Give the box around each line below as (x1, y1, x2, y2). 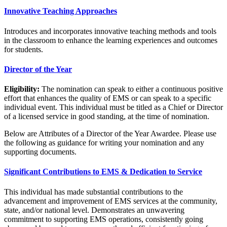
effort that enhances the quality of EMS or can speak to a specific (4, 94, 211, 103)
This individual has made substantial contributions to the (4, 187, 183, 196)
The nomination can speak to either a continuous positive (40, 85, 223, 94)
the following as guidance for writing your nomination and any (4, 138, 204, 147)
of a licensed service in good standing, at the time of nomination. (4, 112, 209, 121)
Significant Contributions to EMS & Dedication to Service (4, 167, 202, 176)
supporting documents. (4, 147, 77, 157)
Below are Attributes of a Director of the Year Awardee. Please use (4, 129, 216, 138)
